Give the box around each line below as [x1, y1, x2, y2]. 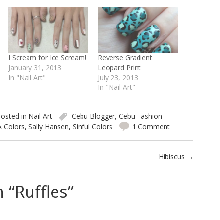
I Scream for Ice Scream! [8, 53, 87, 63]
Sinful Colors [72, 122, 112, 132]
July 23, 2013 [98, 73, 138, 82]
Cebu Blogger [71, 111, 115, 121]
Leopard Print [98, 63, 141, 73]
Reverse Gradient [98, 53, 153, 63]
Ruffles [15, 180, 68, 203]
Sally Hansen [28, 122, 69, 132]
